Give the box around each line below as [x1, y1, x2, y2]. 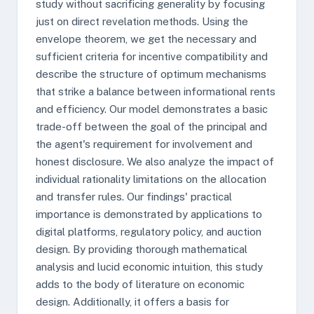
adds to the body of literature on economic [36, 278, 245, 290]
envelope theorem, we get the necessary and [36, 33, 257, 45]
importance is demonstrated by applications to [36, 208, 262, 220]
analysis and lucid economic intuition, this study [36, 261, 263, 273]
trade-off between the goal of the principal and [36, 121, 267, 132]
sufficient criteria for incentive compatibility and [36, 50, 268, 62]
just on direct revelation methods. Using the [36, 15, 248, 27]
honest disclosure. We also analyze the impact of [36, 156, 274, 168]
